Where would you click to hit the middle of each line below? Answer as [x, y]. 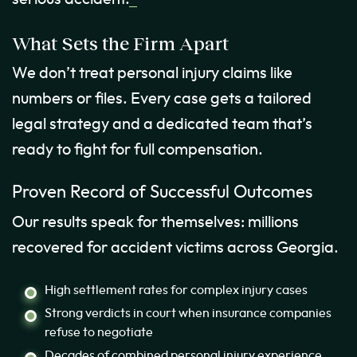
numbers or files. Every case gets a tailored [162, 99]
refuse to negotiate [99, 333]
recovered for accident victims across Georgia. [175, 248]
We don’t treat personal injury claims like [152, 74]
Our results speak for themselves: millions [155, 223]
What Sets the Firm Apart [120, 43]
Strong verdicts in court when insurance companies [188, 314]
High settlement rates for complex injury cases [176, 290]
